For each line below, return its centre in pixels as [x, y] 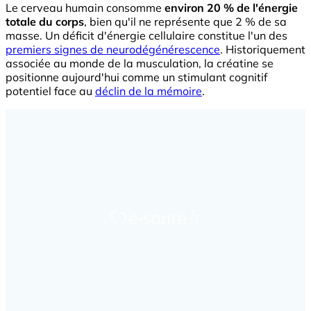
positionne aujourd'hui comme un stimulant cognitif [136, 77]
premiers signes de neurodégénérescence [113, 49]
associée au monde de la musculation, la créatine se [140, 63]
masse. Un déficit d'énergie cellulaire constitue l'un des [146, 35]
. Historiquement [263, 49]
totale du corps [45, 21]
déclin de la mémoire [149, 91]
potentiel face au [50, 91]
